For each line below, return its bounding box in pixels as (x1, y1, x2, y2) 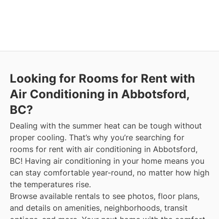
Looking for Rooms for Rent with (10, 71, 195, 86)
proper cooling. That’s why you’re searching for (10, 132, 184, 143)
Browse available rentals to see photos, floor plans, (10, 191, 199, 201)
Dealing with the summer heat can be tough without (10, 121, 202, 131)
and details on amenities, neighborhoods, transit (10, 203, 188, 213)
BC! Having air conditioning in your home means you (10, 156, 204, 166)
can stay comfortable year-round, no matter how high (10, 168, 209, 178)
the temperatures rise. (10, 179, 91, 190)
